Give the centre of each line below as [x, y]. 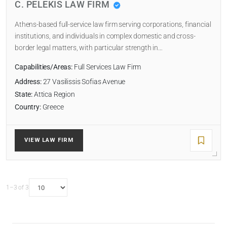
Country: [28, 107]
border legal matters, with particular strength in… [89, 48]
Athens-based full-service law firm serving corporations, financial [113, 25]
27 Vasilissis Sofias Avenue [83, 82]
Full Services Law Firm [107, 67]
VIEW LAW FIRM [49, 140]
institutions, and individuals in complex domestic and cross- [105, 36]
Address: [28, 82]
